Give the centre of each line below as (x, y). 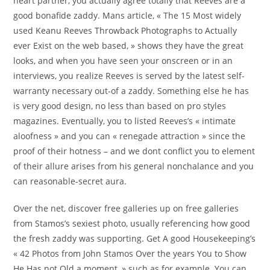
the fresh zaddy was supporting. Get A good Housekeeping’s (135, 239)
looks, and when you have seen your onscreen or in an (123, 61)
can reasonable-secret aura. (70, 181)
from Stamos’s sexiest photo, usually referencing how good (132, 224)
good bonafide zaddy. (57, 16)
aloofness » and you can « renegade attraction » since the (130, 136)
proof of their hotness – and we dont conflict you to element (134, 151)
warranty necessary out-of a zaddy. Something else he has (131, 91)
